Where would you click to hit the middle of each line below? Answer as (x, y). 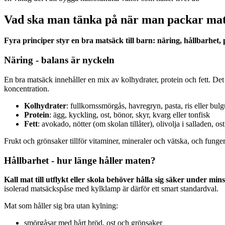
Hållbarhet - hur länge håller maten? (80, 160)
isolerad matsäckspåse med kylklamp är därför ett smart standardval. (111, 189)
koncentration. (27, 88)
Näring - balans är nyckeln (59, 60)
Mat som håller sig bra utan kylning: (61, 206)
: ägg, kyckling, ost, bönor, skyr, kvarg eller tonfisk (130, 115)
